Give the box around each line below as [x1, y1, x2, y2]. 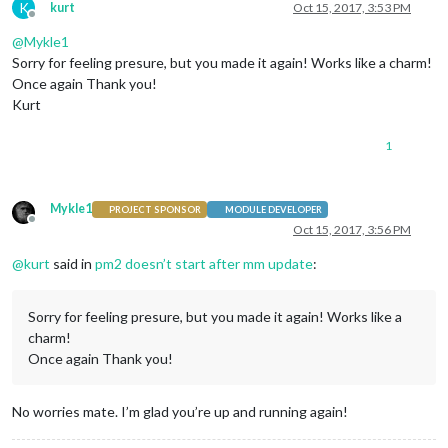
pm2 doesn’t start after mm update [95, 255, 313, 273]
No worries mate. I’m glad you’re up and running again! [12, 403, 348, 421]
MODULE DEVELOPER [224, 203, 322, 215]
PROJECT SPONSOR [109, 203, 202, 215]
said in [50, 255, 95, 273]
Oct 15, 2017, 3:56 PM [293, 222, 411, 238]
